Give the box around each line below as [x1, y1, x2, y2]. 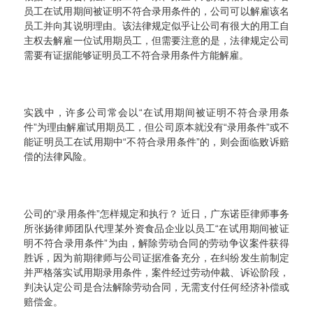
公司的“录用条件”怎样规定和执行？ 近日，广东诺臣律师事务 [24, 208, 289, 220]
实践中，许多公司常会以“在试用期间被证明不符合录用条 [24, 107, 289, 119]
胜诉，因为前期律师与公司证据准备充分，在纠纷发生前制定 [24, 252, 289, 264]
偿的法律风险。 [24, 151, 93, 163]
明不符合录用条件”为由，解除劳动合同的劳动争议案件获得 [24, 238, 289, 249]
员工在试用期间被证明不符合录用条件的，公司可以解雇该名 [24, 6, 289, 17]
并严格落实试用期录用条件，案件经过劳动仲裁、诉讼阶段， [24, 267, 289, 279]
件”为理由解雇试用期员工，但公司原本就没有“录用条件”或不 [24, 122, 289, 133]
